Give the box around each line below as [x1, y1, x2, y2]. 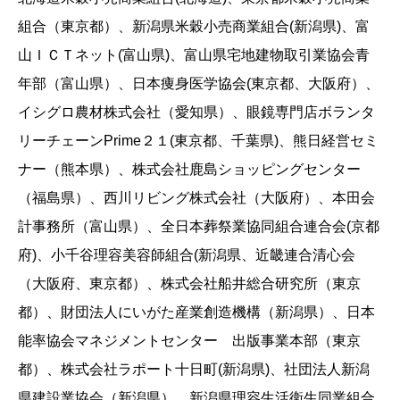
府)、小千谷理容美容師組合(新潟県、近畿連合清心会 [18, 247, 355, 263]
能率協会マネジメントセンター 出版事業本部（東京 [18, 333, 361, 349]
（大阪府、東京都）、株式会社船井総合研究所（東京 [18, 276, 361, 292]
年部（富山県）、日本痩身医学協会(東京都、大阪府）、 [18, 76, 379, 92]
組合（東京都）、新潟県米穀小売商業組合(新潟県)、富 [18, 19, 370, 35]
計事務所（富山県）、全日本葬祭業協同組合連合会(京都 [18, 219, 379, 235]
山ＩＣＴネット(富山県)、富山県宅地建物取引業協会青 [18, 47, 370, 63]
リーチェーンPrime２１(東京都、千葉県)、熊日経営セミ [18, 133, 379, 149]
